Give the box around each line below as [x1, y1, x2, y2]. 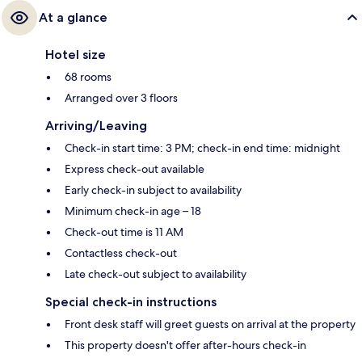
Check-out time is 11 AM [65, 225, 183, 240]
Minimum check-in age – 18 [65, 204, 201, 219]
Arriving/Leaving [45, 118, 147, 134]
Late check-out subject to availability [65, 267, 246, 282]
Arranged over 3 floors [65, 90, 178, 106]
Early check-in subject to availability [65, 183, 242, 198]
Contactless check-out [65, 246, 177, 261]
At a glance [39, 10, 107, 26]
